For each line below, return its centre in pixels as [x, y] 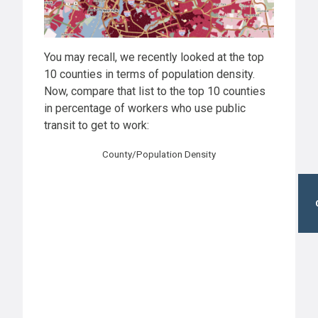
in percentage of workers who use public [145, 109]
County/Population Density [159, 155]
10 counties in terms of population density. [149, 75]
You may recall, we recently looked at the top [154, 57]
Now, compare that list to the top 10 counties [155, 92]
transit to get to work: [97, 126]
